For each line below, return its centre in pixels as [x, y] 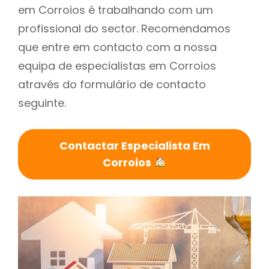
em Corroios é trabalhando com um [116, 10]
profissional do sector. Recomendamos [124, 28]
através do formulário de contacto [112, 84]
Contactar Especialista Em [134, 145]
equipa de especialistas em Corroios [117, 65]
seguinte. [42, 103]
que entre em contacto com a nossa [117, 47]
